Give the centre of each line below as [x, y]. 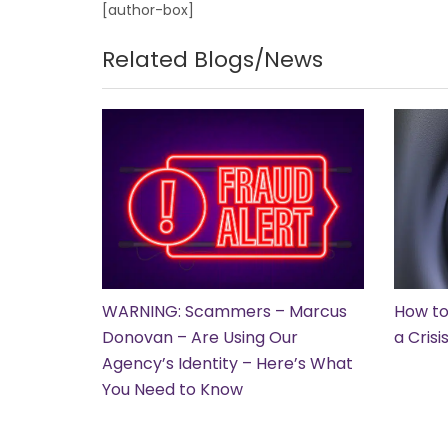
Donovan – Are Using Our [200, 337]
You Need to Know [172, 389]
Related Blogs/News [212, 59]
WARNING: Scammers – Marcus [224, 311]
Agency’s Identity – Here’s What [227, 363]
